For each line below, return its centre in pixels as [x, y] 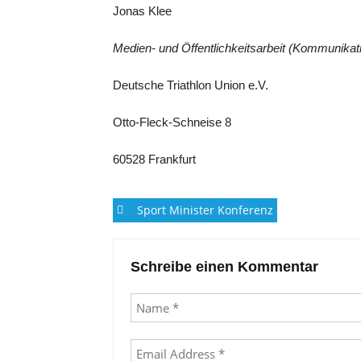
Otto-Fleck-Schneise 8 [172, 122]
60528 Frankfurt [154, 159]
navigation [168, 245]
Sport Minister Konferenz [205, 210]
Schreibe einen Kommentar [224, 267]
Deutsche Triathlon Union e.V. [191, 85]
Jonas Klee [142, 11]
